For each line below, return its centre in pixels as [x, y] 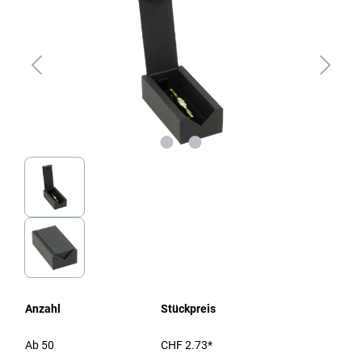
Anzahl [43, 309]
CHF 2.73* [187, 345]
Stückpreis [188, 309]
